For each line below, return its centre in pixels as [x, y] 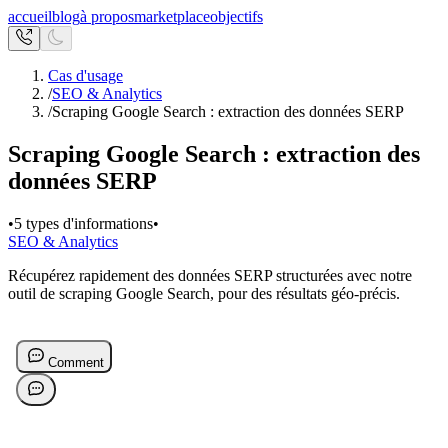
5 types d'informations [83, 223]
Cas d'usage [85, 75]
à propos [107, 16]
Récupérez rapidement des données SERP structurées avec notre [210, 275]
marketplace [172, 16]
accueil [30, 16]
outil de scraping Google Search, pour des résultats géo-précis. [204, 293]
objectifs [236, 16]
